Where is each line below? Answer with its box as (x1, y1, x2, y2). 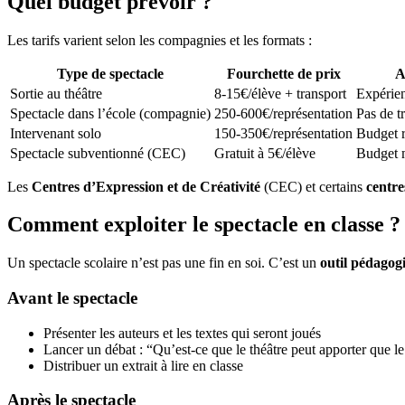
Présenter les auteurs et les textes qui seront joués (43, 325, 321, 341)
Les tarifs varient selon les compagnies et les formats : (7, 32, 312, 48)
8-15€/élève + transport (214, 85, 346, 101)
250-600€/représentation (214, 105, 353, 121)
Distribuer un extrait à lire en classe (43, 357, 243, 373)
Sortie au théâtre (10, 85, 102, 101)
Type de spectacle (57, 65, 164, 81)
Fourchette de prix (226, 65, 341, 81)
